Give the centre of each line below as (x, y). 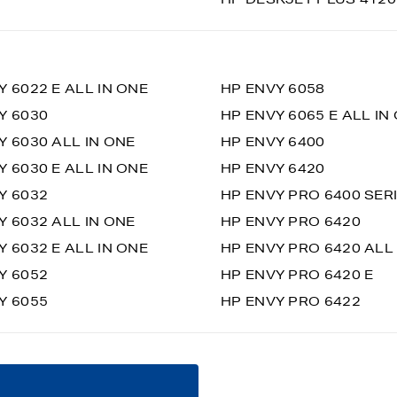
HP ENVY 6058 (273, 89)
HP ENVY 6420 (273, 168)
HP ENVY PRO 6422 (291, 301)
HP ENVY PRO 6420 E (297, 275)
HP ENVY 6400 (273, 142)
